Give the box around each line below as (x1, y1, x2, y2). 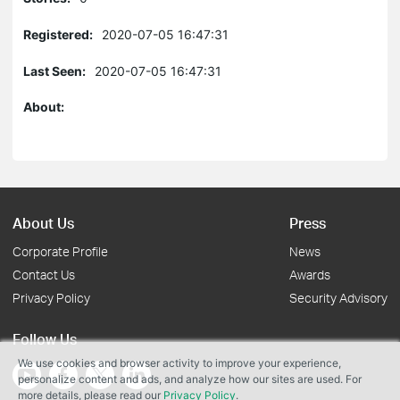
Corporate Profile (12, 244, 108, 259)
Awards (289, 267, 330, 282)
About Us (12, 213, 74, 232)
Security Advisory (289, 290, 387, 305)
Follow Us (12, 329, 77, 348)
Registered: (23, 27, 93, 42)
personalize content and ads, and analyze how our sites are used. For (18, 372, 362, 386)
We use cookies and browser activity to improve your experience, (18, 356, 341, 370)
